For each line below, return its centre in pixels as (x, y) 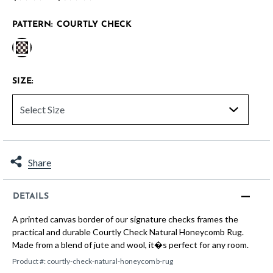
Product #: (30, 261)
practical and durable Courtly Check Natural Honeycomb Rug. (128, 232)
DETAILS (31, 197)
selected (41, 66)
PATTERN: (34, 25)
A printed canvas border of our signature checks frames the (125, 219)
